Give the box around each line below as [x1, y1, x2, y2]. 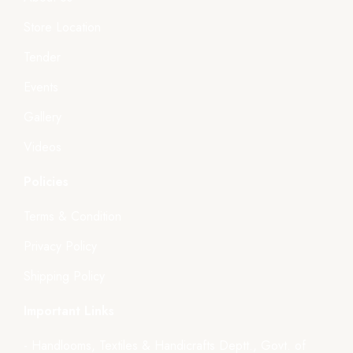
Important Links [24, 301, 114, 320]
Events [24, 77, 58, 96]
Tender [24, 47, 61, 66]
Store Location [24, 17, 101, 36]
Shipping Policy [24, 266, 105, 285]
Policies [24, 172, 69, 191]
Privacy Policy [24, 236, 97, 255]
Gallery [24, 107, 61, 126]
